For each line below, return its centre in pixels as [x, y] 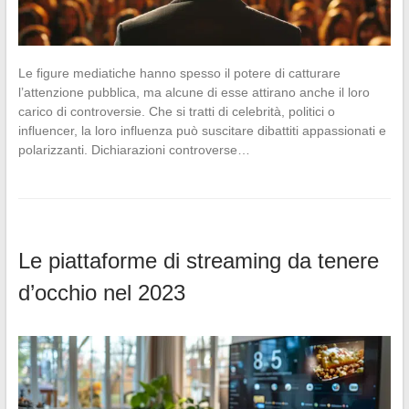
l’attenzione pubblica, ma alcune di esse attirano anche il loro [194, 92]
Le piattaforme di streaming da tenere [198, 260]
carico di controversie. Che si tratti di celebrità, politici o [176, 111]
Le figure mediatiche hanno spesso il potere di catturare [179, 73]
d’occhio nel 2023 [101, 292]
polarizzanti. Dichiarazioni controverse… [134, 149]
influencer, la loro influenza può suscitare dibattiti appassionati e [202, 130]
